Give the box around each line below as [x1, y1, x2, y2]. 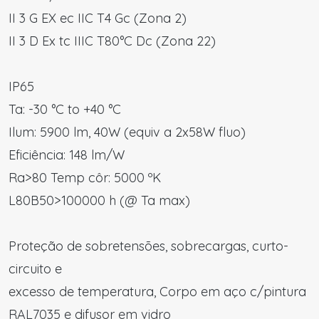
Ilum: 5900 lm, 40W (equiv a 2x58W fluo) [9, 124, 246, 140]
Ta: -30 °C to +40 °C [9, 101, 121, 117]
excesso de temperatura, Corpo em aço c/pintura [9, 283, 306, 300]
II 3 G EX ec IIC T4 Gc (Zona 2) [9, 10, 187, 26]
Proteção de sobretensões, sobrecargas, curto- [9, 238, 288, 254]
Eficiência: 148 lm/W [9, 147, 125, 163]
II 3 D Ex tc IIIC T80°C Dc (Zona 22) [9, 33, 216, 49]
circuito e [9, 261, 62, 277]
